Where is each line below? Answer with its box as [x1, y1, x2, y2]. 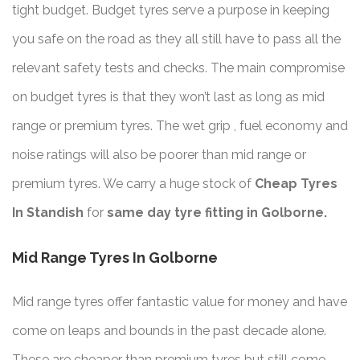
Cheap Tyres [255, 176, 337, 192]
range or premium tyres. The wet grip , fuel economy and [12, 118, 348, 134]
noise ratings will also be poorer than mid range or [12, 147, 306, 163]
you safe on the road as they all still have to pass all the [12, 31, 341, 47]
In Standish [12, 205, 87, 221]
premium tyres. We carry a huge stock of [12, 176, 255, 192]
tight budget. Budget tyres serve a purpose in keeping [12, 2, 329, 18]
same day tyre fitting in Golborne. [107, 205, 327, 221]
